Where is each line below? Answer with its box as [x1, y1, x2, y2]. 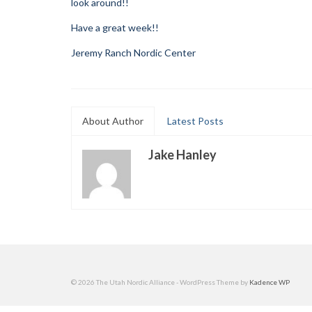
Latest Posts [167, 114, 224, 127]
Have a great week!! [71, 21, 159, 33]
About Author [82, 114, 143, 127]
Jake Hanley [148, 146, 217, 162]
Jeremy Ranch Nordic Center [71, 46, 196, 58]
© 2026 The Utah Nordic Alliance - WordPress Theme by [71, 277, 249, 286]
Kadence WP [249, 277, 290, 286]
